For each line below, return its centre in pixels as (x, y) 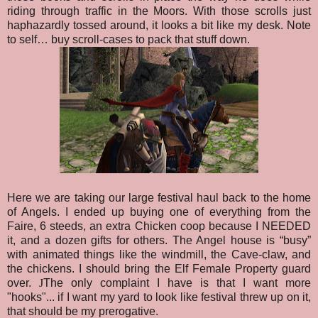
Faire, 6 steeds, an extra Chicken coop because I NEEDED (159, 226)
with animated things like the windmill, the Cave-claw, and (159, 255)
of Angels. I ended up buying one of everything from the (159, 212)
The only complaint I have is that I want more (177, 283)
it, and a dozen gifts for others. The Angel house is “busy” (159, 241)
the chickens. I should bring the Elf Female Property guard (159, 269)
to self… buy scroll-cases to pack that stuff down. (128, 40)
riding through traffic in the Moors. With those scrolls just (159, 11)
